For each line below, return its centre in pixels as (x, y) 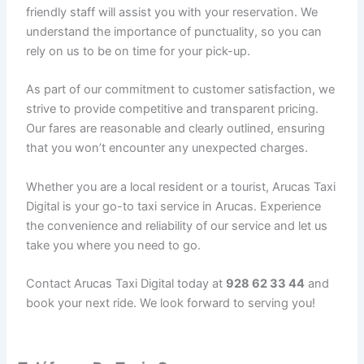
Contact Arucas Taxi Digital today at (126, 283)
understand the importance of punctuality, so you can (174, 31)
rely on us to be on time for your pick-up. (139, 51)
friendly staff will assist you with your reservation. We (172, 12)
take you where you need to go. (114, 245)
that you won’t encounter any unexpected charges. (167, 148)
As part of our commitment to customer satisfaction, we (181, 90)
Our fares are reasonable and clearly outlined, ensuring (176, 129)
